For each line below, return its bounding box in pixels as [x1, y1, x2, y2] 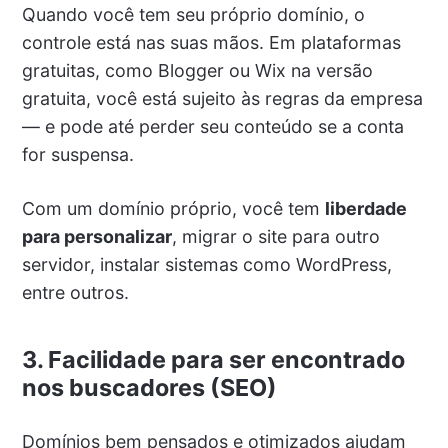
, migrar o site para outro [171, 226, 380, 248]
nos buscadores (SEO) [21, 373, 277, 403]
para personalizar [21, 226, 172, 248]
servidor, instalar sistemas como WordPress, [21, 254, 392, 276]
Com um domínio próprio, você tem [21, 198, 325, 220]
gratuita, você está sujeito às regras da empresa [21, 88, 423, 110]
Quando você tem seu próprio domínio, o [21, 4, 365, 26]
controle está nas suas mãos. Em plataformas [21, 32, 401, 54]
